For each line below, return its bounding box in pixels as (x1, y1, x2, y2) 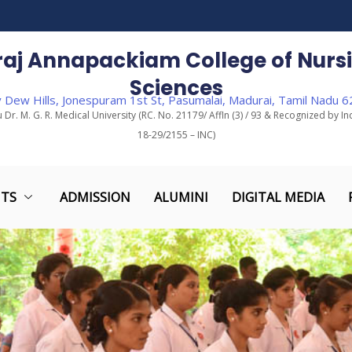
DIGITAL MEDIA (231, 188, 324, 206)
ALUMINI (153, 188, 208, 206)
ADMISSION (59, 188, 130, 206)
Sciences (129, 74, 223, 102)
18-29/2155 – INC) (137, 128, 215, 142)
